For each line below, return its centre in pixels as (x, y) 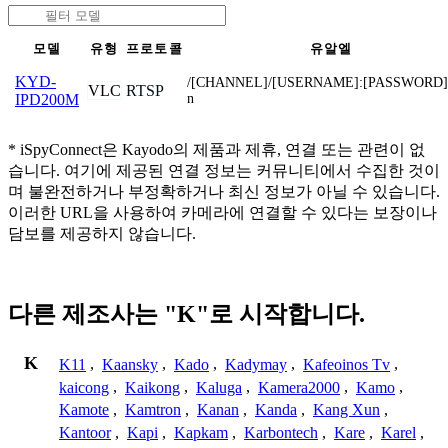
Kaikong (152, 387)
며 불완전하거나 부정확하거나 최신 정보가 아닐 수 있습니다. (224, 191)
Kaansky (130, 364)
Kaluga (219, 387)
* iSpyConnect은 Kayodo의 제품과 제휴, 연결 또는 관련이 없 (216, 149)
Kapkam (201, 433)
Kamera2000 (299, 387)
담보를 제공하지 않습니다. (102, 233)
